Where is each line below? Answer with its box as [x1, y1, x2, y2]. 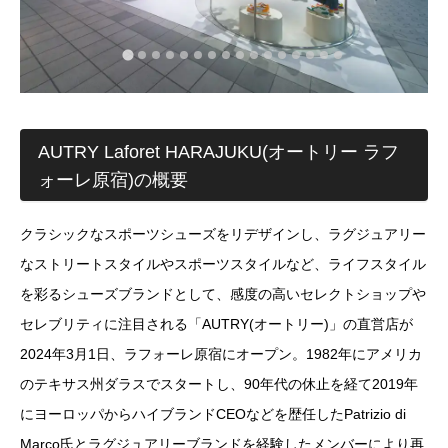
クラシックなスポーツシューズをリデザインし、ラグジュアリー [20, 225, 426, 242]
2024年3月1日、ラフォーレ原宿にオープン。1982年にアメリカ [20, 345, 422, 362]
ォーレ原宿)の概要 [38, 169, 188, 190]
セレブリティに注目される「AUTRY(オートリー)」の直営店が [20, 315, 413, 332]
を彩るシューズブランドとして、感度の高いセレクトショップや [20, 285, 426, 302]
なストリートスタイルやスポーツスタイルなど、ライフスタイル [20, 255, 426, 272]
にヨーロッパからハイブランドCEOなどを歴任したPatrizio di [20, 405, 406, 422]
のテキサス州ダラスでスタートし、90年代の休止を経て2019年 [20, 375, 418, 392]
